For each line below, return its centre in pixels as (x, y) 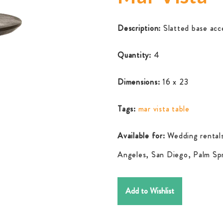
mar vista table (164, 109)
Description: (140, 28)
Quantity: (136, 55)
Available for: (141, 136)
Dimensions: (140, 82)
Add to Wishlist (150, 191)
